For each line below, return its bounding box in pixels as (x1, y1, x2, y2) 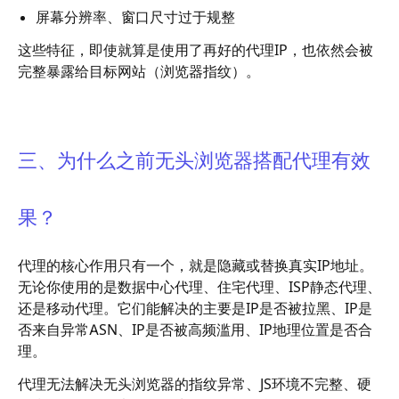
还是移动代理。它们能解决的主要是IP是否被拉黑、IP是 (18, 299, 372, 318)
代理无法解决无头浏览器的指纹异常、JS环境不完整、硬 (18, 375, 371, 394)
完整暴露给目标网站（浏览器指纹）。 (18, 61, 260, 80)
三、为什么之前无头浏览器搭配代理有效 (18, 147, 370, 175)
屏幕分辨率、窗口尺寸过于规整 (36, 7, 235, 26)
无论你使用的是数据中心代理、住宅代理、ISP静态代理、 (18, 278, 381, 297)
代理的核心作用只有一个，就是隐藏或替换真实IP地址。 (18, 256, 373, 275)
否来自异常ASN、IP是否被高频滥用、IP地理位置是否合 (18, 321, 372, 339)
